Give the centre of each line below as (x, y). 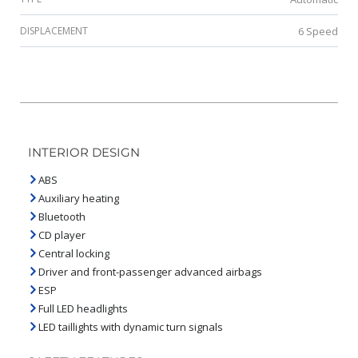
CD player (62, 235)
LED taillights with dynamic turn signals (131, 326)
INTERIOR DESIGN (84, 152)
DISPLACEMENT (54, 30)
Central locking (74, 253)
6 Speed (318, 31)
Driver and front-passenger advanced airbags (150, 271)
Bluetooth (62, 216)
